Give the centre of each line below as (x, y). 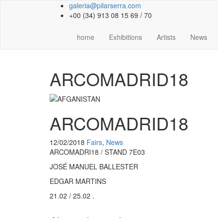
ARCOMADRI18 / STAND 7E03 (97, 152)
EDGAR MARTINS (78, 181)
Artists (166, 37)
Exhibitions (126, 37)
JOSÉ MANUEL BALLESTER (94, 167)
